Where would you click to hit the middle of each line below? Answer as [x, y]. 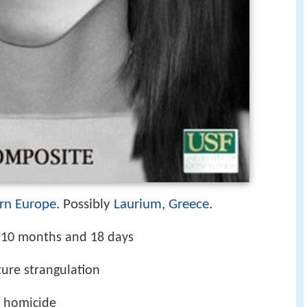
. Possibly [85, 205]
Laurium [138, 205]
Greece [189, 205]
